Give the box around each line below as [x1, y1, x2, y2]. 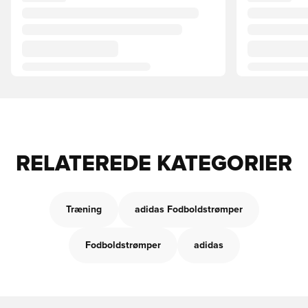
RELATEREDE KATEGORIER [16, 153, 292, 175]
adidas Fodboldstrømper [134, 205, 243, 214]
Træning [65, 205, 102, 214]
